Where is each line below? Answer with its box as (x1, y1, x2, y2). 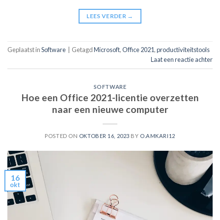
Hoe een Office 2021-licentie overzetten (21, 92, 199, 104)
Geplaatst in (7, 45, 41, 54)
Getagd (72, 45, 94, 54)
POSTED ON (45, 133, 79, 139)
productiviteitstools (157, 45, 210, 54)
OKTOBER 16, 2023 (79, 133, 130, 139)
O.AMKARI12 (140, 133, 175, 139)
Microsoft (94, 45, 120, 54)
